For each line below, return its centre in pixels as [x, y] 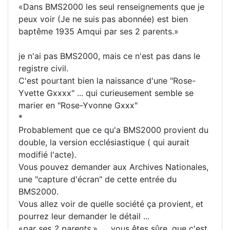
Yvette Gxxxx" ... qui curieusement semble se [106, 93]
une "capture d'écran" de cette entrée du [98, 179]
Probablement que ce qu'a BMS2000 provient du [113, 130]
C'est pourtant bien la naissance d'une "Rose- [107, 81]
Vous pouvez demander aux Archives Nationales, [113, 167]
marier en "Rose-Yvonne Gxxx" [78, 106]
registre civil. [43, 69]
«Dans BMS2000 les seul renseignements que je [111, 7]
